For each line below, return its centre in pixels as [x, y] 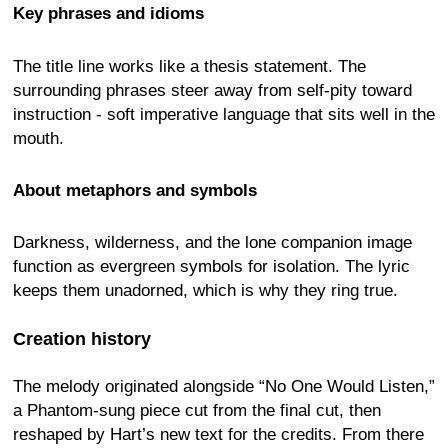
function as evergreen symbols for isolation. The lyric [211, 267]
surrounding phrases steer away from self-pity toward [212, 90]
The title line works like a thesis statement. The [189, 66]
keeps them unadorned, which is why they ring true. [205, 291]
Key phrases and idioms [108, 14]
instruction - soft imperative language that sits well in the [224, 114]
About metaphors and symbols [135, 191]
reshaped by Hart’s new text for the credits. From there [218, 435]
